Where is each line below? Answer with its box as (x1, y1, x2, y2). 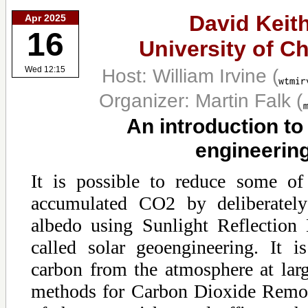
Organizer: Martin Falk (99, 89, 297, 111)
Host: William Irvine (102, 64, 272, 87)
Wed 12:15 (25, 65, 66, 75)
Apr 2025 (25, 12, 66, 23)
